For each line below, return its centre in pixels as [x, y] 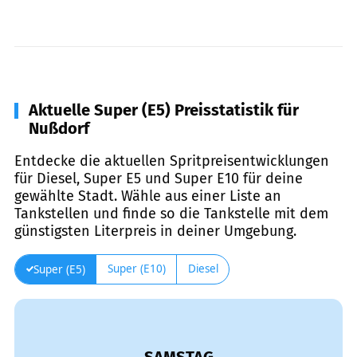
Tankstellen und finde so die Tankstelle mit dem [171, 213]
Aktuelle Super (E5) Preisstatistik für [164, 110]
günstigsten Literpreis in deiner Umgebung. [155, 231]
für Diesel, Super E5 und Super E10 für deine [159, 178]
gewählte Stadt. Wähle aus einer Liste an [148, 196]
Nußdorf [59, 128]
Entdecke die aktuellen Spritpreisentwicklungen [172, 161]
